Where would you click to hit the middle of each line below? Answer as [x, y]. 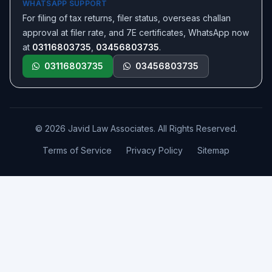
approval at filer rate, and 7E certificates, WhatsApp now [136, 32]
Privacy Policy [155, 150]
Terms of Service [77, 150]
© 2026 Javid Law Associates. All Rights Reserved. [136, 128]
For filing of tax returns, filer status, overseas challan [127, 18]
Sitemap [213, 150]
